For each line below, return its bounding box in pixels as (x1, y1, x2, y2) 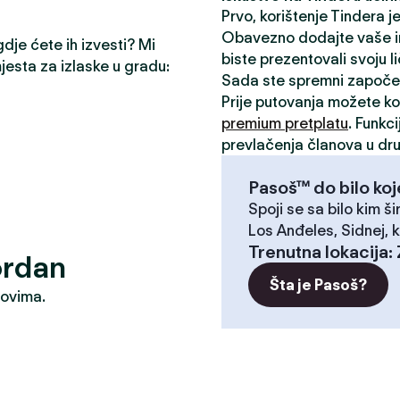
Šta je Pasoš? (270, 276, 367, 294)
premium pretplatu (221, 114, 348, 132)
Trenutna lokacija (248, 241, 388, 262)
